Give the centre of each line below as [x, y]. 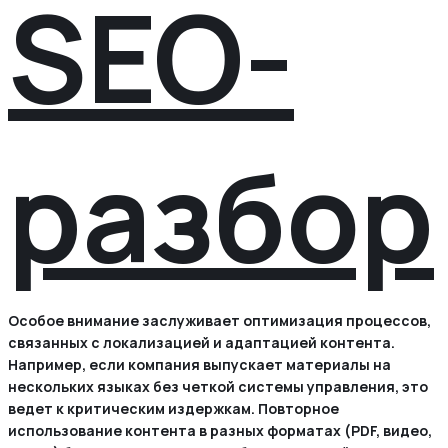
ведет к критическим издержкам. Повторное [173, 409]
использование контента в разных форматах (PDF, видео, [220, 431]
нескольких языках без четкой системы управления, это [218, 387]
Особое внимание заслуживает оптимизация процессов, [219, 321]
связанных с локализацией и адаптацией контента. [201, 343]
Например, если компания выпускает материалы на [199, 365]
